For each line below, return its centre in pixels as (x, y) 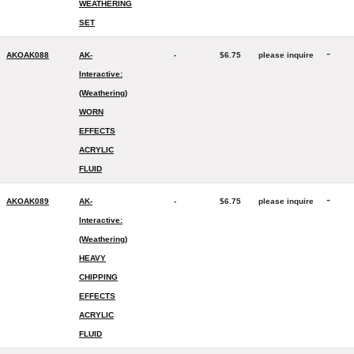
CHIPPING (98, 277)
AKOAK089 (28, 201)
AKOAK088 (28, 55)
